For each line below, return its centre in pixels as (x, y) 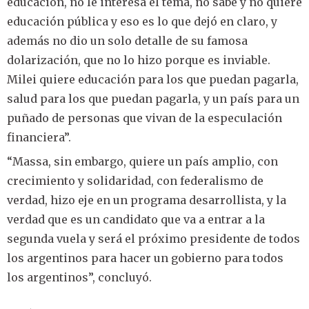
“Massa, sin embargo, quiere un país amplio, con (142, 162)
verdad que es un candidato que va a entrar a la (136, 220)
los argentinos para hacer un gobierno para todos (145, 258)
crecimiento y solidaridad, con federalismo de (135, 181)
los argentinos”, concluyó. (79, 278)
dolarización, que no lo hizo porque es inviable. (139, 60)
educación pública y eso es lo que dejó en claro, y (142, 21)
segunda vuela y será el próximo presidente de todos (153, 239)
